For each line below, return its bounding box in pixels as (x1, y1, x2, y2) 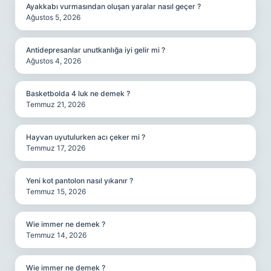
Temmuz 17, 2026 (26, 143, 85, 152)
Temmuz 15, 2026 (26, 187, 86, 196)
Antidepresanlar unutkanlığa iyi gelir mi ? (26, 45, 165, 54)
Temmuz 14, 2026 (26, 230, 87, 240)
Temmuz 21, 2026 (26, 100, 85, 109)
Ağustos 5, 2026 (26, 13, 80, 22)
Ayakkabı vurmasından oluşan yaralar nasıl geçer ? (26, 2, 201, 11)
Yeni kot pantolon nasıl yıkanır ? (26, 176, 133, 185)
